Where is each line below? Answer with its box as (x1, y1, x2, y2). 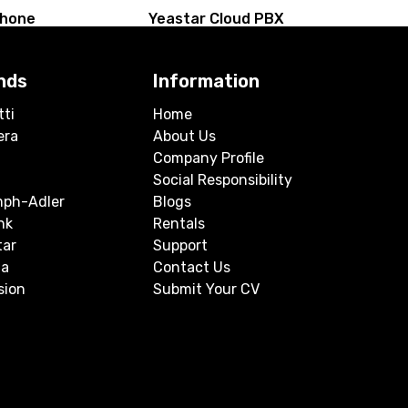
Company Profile (153, 148, 265, 167)
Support (153, 236, 209, 254)
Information (153, 69, 260, 92)
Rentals (153, 214, 206, 232)
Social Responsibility (153, 170, 293, 189)
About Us (153, 127, 217, 145)
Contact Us (153, 258, 231, 276)
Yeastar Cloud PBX (148, 9, 284, 27)
